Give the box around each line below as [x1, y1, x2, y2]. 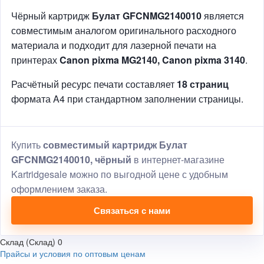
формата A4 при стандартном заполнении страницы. [11, 91, 243, 105]
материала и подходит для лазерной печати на [11, 38, 216, 52]
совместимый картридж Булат [43, 137, 187, 151]
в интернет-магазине [131, 152, 225, 166]
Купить [11, 137, 43, 151]
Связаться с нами [94, 203, 170, 217]
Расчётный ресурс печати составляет [11, 77, 177, 91]
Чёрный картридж [11, 8, 92, 22]
